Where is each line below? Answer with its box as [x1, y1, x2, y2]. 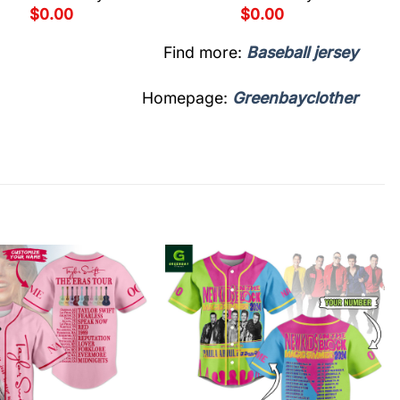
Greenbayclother [232, 87, 358, 107]
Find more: [163, 42, 246, 62]
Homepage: [142, 87, 232, 107]
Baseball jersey [246, 42, 358, 62]
